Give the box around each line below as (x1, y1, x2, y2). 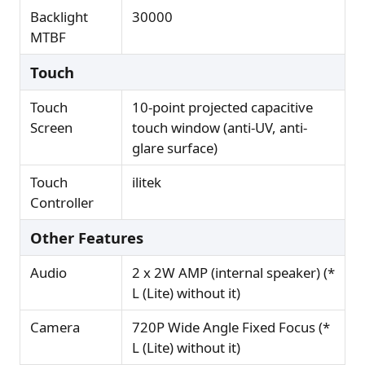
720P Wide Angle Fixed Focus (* (132, 317, 330, 336)
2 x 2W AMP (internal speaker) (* (132, 262, 335, 282)
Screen (30, 117, 73, 137)
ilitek (132, 172, 161, 191)
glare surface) (132, 138, 218, 157)
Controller (30, 192, 94, 212)
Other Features (30, 226, 143, 248)
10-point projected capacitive (132, 97, 313, 117)
